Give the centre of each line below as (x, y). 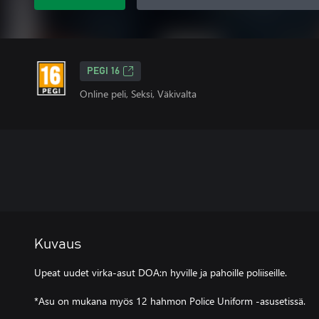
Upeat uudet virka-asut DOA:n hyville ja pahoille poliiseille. (161, 272)
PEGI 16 (103, 71)
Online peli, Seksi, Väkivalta (138, 94)
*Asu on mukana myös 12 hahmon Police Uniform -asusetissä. (170, 301)
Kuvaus (58, 244)
